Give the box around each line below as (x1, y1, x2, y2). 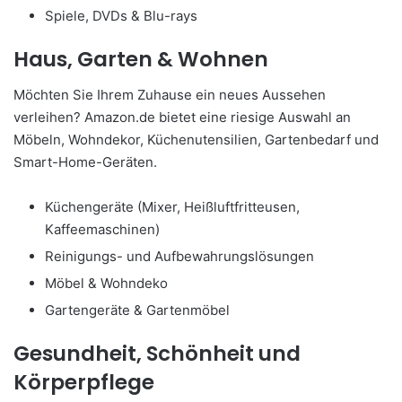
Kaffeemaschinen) (45, 221, 160, 239)
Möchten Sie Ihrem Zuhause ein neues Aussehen (13, 86, 326, 104)
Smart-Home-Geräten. (13, 153, 157, 171)
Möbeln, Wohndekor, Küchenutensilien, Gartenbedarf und (13, 131, 379, 149)
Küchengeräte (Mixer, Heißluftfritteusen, (45, 198, 300, 216)
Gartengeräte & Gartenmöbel (45, 301, 230, 319)
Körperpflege (13, 368, 154, 398)
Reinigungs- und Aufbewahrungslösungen (45, 248, 314, 266)
